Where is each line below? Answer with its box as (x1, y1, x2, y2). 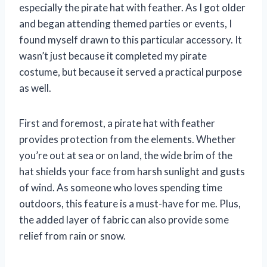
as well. (19, 82, 51, 95)
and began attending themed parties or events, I (19, 17, 232, 30)
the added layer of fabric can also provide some (19, 213, 229, 226)
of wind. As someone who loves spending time (19, 181, 222, 194)
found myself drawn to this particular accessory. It (19, 33, 242, 46)
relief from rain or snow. (19, 229, 126, 243)
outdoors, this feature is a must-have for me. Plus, (19, 197, 241, 210)
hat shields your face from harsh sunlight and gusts (19, 165, 245, 178)
